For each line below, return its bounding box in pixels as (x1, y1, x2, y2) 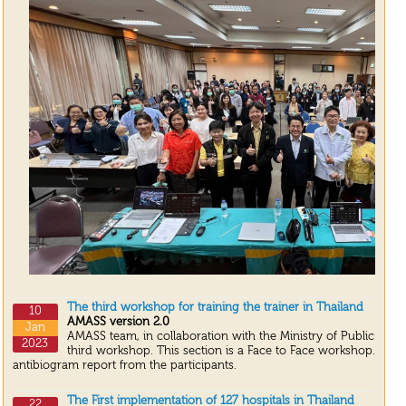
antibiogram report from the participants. (12, 360, 237, 372)
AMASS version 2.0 (66, 316, 169, 329)
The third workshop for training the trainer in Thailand (66, 302, 363, 314)
